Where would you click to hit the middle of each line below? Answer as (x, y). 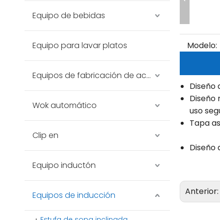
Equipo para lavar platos (80, 45)
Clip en (45, 135)
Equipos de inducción (74, 195)
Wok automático (65, 105)
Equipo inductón (64, 165)
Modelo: (202, 45)
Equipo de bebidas (69, 15)
